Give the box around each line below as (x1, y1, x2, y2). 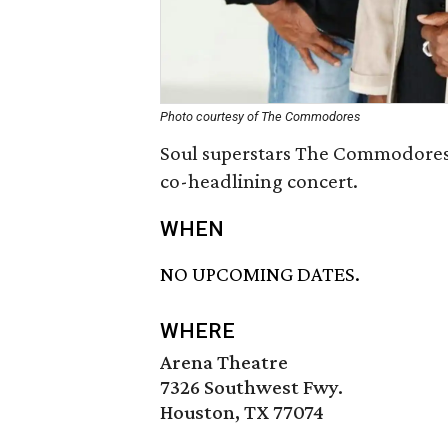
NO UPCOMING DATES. (160, 262, 360, 287)
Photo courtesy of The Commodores (160, 109, 360, 124)
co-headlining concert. (160, 169, 358, 193)
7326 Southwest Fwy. (160, 375, 343, 400)
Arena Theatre (160, 350, 288, 375)
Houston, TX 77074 (160, 400, 324, 425)
